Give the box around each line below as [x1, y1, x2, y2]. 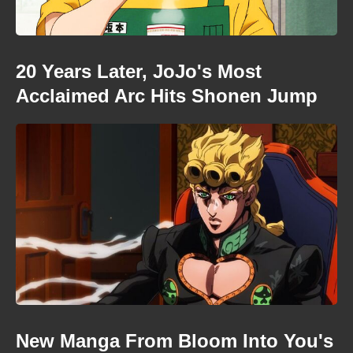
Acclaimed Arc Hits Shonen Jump [16, 85, 318, 106]
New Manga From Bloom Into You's [16, 329, 333, 351]
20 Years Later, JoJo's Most [16, 61, 262, 82]
